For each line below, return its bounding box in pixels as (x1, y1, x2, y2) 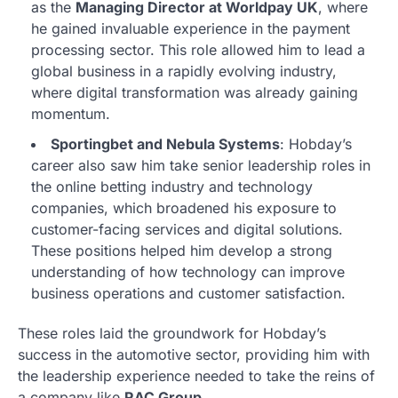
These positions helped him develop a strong (31, 242, 332, 260)
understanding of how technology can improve (31, 263, 345, 282)
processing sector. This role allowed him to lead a (31, 41, 365, 60)
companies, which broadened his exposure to (31, 199, 337, 218)
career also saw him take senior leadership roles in (31, 156, 370, 175)
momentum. (31, 105, 110, 123)
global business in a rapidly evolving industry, (31, 62, 337, 81)
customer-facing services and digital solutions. (31, 220, 343, 239)
